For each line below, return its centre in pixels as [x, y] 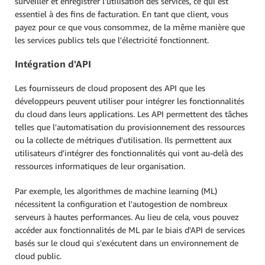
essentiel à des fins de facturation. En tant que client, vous [122, 14]
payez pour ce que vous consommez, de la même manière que [130, 27]
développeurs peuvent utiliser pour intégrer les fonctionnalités [130, 101]
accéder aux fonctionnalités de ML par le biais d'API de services [130, 230]
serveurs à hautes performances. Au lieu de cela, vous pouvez [127, 216]
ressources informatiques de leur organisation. [100, 166]
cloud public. [38, 256]
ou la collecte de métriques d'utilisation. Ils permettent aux [123, 140]
